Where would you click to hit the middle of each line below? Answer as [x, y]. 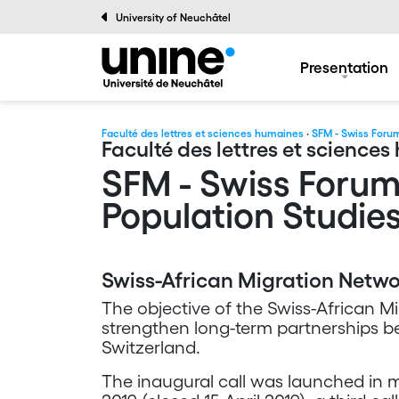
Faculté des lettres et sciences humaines [203, 133]
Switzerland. [151, 347]
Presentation [344, 67]
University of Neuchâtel [173, 17]
